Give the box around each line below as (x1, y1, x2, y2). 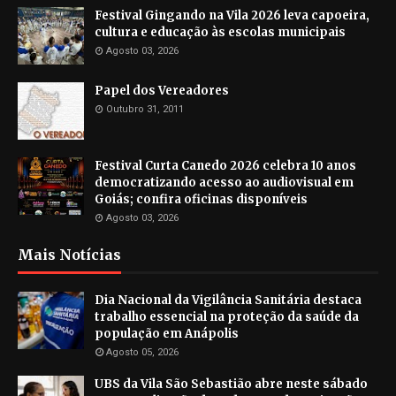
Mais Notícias (18, 246, 121, 264)
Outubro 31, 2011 (106, 103, 184, 116)
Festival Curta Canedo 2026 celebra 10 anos (95, 158, 356, 174)
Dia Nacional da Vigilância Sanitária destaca (95, 293, 362, 308)
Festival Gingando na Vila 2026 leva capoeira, (95, 8, 369, 24)
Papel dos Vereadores (95, 83, 229, 99)
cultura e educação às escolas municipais (95, 25, 346, 41)
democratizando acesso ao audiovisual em (95, 175, 354, 191)
